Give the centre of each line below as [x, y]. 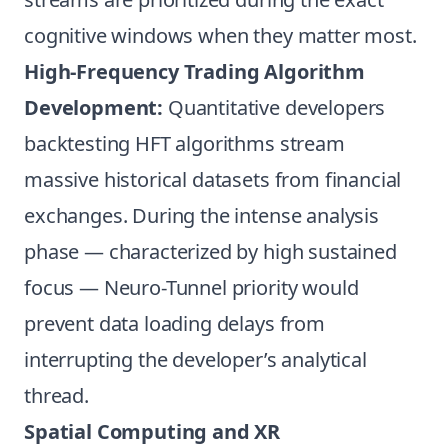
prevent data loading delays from [174, 323]
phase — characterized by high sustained [210, 251]
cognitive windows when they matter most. [220, 35]
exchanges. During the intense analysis [201, 215]
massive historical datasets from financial [213, 179]
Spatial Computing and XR [152, 431]
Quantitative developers [274, 107]
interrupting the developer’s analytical [195, 359]
